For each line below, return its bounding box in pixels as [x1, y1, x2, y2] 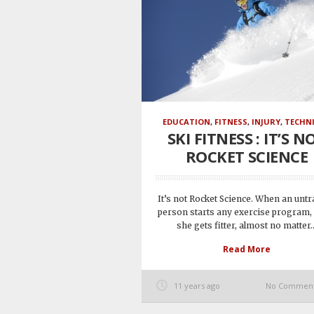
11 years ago [174, 280, 220, 292]
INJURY [251, 116, 280, 128]
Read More [223, 243, 271, 256]
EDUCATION [162, 116, 210, 128]
